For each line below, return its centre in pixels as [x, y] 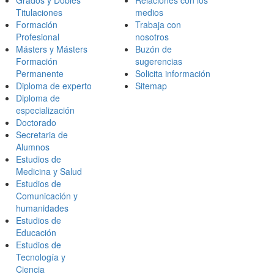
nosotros [152, 37]
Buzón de [154, 49]
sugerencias [159, 61]
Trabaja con [158, 24]
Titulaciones [39, 12]
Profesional [38, 37]
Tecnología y [41, 257]
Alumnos [33, 147]
